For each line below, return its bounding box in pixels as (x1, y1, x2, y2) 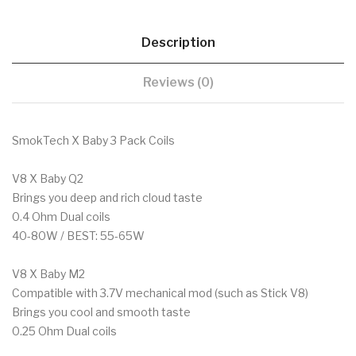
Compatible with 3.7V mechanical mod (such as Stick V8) (12, 285, 308, 300)
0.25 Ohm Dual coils (12, 323, 117, 338)
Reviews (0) (142, 74, 214, 90)
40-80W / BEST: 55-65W (12, 228, 145, 242)
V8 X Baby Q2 (12, 171, 83, 185)
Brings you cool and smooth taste (12, 304, 191, 319)
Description (141, 34, 215, 50)
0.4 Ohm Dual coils (12, 209, 110, 223)
